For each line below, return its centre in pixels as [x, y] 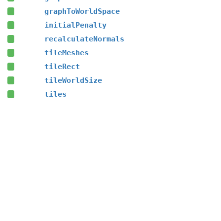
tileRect [62, 67]
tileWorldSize [73, 80]
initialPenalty [75, 25]
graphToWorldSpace [82, 11]
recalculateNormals [84, 39]
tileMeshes [66, 53]
